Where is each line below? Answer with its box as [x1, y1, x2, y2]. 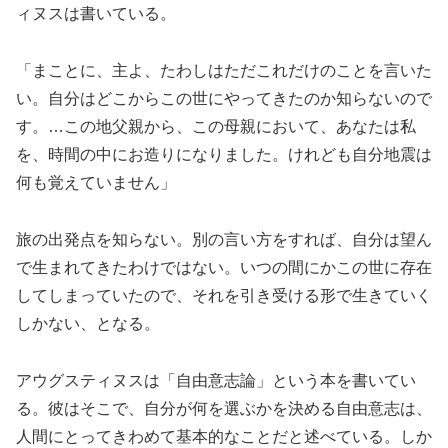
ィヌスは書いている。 [16, 5, 176, 23]
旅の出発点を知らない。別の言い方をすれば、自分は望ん [16, 231, 432, 249]
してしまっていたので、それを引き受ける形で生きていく [16, 287, 432, 305]
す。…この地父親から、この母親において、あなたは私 [16, 118, 416, 136]
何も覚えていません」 [16, 174, 176, 192]
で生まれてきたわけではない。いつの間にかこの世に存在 [16, 259, 432, 277]
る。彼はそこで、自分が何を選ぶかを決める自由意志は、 [16, 399, 432, 417]
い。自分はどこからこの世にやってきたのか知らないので [16, 90, 432, 108]
